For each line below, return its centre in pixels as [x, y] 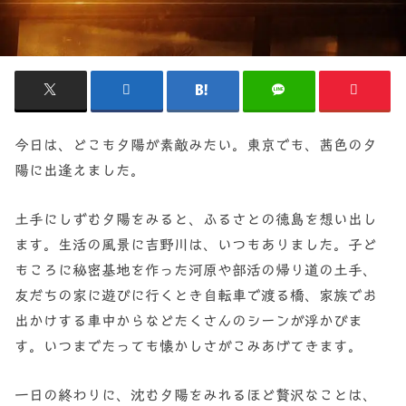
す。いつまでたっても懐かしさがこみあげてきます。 [189, 346]
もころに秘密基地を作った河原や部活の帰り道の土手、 [196, 270]
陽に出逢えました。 [80, 169]
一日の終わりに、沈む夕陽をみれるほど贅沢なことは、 [196, 395]
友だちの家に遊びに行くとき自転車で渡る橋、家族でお [196, 295]
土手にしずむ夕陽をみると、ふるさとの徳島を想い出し [196, 219]
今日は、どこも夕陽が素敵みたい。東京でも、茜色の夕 [196, 144]
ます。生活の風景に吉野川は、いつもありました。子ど [196, 245]
